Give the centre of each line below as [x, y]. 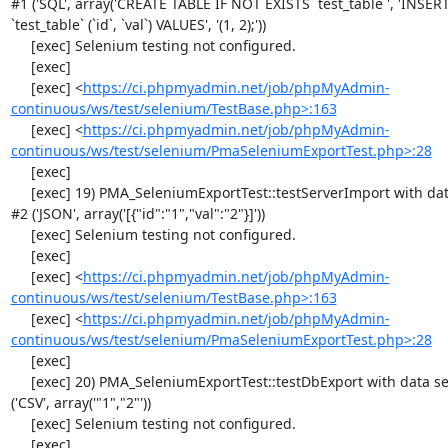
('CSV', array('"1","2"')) [80, 402]
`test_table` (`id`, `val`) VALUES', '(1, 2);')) [138, 24]
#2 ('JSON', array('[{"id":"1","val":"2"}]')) [137, 213]
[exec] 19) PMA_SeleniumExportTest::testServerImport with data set [20, 192]
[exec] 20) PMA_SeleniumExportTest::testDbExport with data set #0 [20, 381]
